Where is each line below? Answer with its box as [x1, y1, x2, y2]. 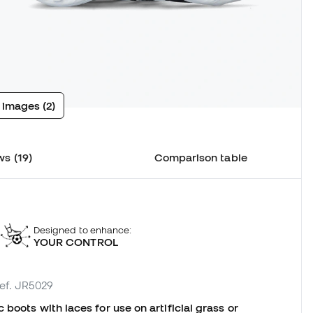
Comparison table [154, 151, 247, 164]
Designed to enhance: [33, 224, 132, 235]
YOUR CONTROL [33, 235, 118, 248]
